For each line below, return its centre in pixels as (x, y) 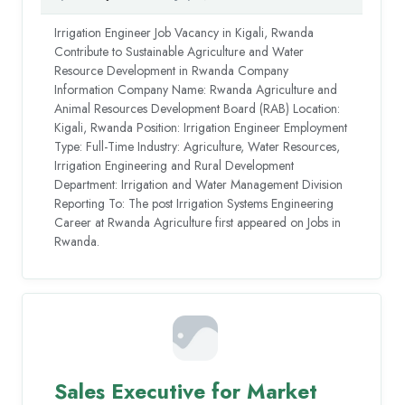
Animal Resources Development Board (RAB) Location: (198, 108)
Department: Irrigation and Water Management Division (199, 184)
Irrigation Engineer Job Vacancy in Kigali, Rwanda (184, 32)
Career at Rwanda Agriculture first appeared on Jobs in (198, 222)
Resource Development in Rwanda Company (172, 70)
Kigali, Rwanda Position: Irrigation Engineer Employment (201, 127)
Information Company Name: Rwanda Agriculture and (196, 89)
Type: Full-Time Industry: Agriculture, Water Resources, (198, 146)
